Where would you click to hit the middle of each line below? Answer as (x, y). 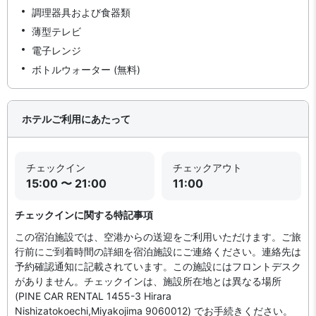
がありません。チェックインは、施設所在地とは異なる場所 (148, 281)
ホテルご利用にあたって (76, 119)
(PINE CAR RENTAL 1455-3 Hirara (93, 296)
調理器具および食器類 (81, 12)
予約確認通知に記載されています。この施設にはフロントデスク (158, 266)
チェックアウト (207, 168)
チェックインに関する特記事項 (84, 215)
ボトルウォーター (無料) (86, 69)
